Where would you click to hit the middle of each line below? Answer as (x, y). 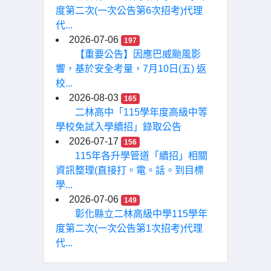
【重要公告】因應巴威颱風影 (138, 54)
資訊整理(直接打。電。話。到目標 (130, 170)
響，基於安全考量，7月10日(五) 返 (131, 69)
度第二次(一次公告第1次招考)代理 (129, 228)
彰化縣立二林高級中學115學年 (141, 214)
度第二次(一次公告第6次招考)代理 (129, 11)
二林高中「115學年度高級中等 (141, 112)
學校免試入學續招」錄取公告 (119, 127)
